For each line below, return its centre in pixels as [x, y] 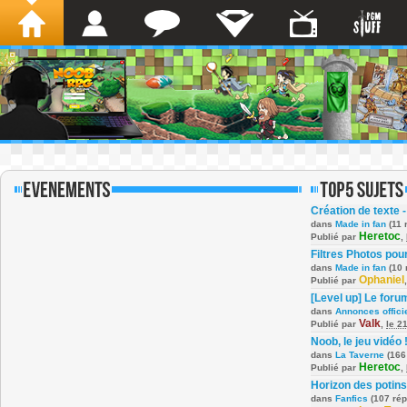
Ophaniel [382, 280]
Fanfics [352, 398]
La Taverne [360, 355]
